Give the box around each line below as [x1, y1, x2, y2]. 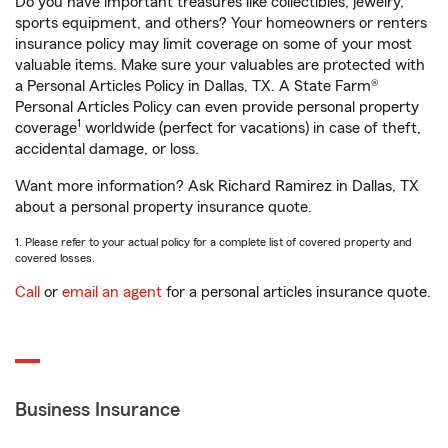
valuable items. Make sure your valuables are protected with [15, 57, 425, 73]
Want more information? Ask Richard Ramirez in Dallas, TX [15, 178, 419, 194]
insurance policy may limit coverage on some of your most [15, 36, 412, 52]
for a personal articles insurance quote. [162, 284, 431, 300]
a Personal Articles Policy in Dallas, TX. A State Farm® [15, 78, 379, 94]
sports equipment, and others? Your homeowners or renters [15, 15, 427, 31]
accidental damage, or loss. [15, 141, 199, 157]
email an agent [62, 284, 162, 300]
